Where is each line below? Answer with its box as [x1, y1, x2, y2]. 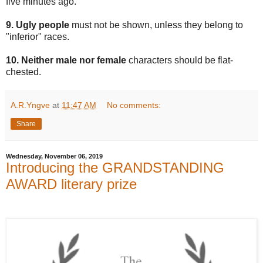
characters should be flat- [126, 55, 233, 66]
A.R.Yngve [11, 100, 50, 110]
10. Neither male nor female [6, 55, 126, 66]
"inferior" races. [6, 32, 69, 42]
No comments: [107, 100, 161, 110]
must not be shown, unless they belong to [69, 20, 243, 31]
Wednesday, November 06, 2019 [6, 153, 103, 160]
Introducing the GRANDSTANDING [6, 160, 224, 176]
